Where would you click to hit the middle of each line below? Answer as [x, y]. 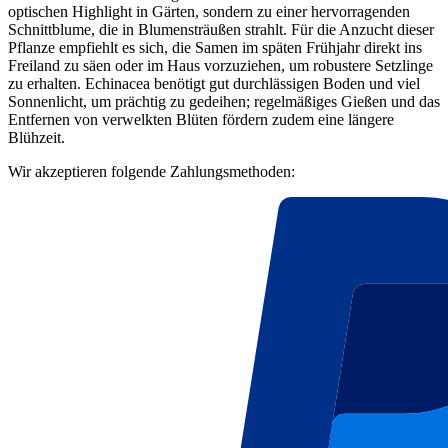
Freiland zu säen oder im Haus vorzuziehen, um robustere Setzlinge [220, 66]
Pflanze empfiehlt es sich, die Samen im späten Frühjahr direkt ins [215, 48]
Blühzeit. [36, 138]
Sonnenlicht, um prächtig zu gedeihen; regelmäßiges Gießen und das [224, 102]
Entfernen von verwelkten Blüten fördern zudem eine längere [201, 120]
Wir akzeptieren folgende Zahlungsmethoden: [151, 172]
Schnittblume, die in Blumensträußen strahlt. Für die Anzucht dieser [221, 30]
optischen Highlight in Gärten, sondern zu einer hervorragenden [209, 12]
